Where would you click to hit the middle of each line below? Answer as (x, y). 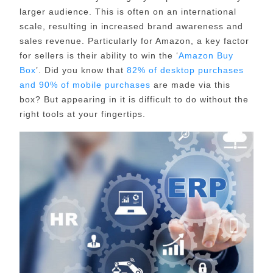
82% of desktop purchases (185, 70)
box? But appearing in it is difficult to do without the (134, 99)
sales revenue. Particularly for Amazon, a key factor (134, 41)
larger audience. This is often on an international (128, 11)
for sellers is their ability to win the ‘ (99, 55)
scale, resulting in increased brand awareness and (131, 26)
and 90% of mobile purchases (85, 84)
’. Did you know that (81, 70)
